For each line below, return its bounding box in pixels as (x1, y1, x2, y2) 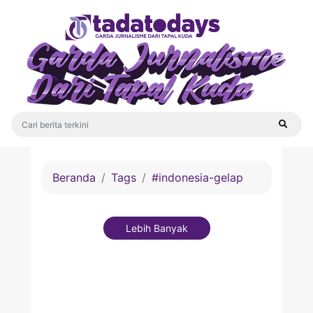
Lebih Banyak (125, 222, 188, 234)
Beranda (52, 170, 96, 184)
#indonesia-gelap (152, 170, 243, 184)
